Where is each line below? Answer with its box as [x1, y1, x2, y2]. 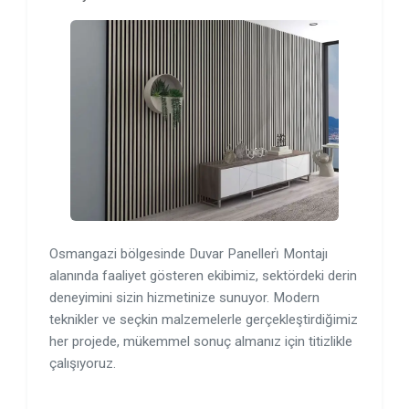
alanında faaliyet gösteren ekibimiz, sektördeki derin [49, 267, 357, 284]
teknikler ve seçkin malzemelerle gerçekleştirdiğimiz [49, 311, 358, 328]
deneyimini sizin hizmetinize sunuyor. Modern [49, 289, 320, 306]
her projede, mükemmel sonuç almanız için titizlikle [49, 333, 352, 350]
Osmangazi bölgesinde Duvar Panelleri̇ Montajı [49, 246, 328, 262]
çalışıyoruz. [49, 355, 116, 372]
